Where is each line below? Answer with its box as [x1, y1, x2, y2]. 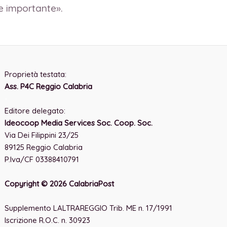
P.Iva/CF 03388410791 [5, 155, 80, 164]
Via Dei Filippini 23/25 [5, 130, 79, 140]
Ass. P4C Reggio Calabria [5, 82, 93, 91]
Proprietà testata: [5, 69, 67, 79]
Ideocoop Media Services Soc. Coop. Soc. [5, 118, 153, 128]
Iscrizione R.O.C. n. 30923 [5, 215, 91, 225]
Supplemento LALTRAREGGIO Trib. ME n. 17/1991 [5, 203, 173, 213]
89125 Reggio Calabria [5, 142, 83, 152]
